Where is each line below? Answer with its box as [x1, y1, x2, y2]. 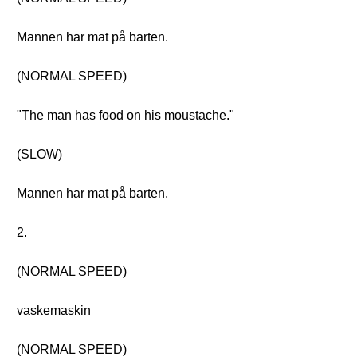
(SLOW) [17, 147, 62, 161]
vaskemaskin [17, 304, 91, 317]
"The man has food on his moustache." [17, 108, 234, 122]
